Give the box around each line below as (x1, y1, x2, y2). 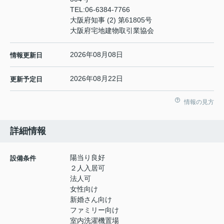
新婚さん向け (70, 195, 112, 204)
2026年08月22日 (70, 74, 123, 83)
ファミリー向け (70, 206, 119, 214)
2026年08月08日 (70, 50, 123, 59)
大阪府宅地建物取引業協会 (70, 26, 154, 35)
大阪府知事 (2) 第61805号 (70, 16, 152, 24)
